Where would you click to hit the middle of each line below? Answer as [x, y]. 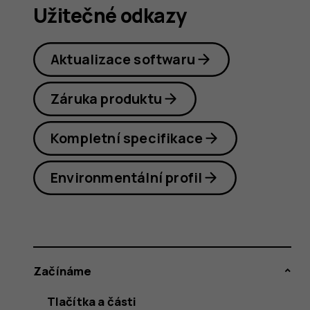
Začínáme [63, 271]
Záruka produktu [107, 98]
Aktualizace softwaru [123, 59]
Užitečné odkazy [110, 16]
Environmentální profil [127, 177]
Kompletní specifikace [127, 138]
